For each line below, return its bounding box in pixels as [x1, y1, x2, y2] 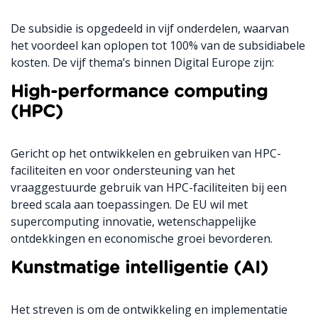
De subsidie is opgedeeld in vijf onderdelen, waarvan [11, 21, 289, 37]
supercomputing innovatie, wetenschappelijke [11, 214, 256, 230]
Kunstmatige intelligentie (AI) [11, 260, 268, 278]
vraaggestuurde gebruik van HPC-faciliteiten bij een [11, 180, 287, 196]
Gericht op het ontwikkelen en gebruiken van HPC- [11, 146, 281, 162]
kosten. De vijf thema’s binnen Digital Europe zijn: [11, 55, 274, 71]
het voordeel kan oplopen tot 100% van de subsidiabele [11, 38, 305, 54]
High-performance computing [11, 84, 268, 102]
